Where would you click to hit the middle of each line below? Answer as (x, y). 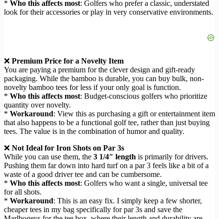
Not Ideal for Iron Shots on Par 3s (68, 148)
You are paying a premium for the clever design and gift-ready (99, 70)
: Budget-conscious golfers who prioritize (144, 96)
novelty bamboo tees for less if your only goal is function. (92, 88)
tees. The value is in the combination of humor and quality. (94, 131)
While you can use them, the (49, 157)
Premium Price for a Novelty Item (68, 61)
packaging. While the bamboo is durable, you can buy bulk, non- (104, 79)
